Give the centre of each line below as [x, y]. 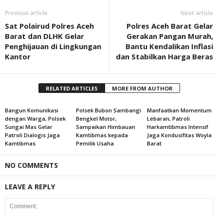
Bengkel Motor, [96, 118]
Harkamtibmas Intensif [177, 127]
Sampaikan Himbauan [105, 127]
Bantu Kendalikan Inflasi [169, 46]
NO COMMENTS [31, 165]
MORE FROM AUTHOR [142, 88]
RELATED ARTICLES [72, 88]
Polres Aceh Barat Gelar [170, 26]
